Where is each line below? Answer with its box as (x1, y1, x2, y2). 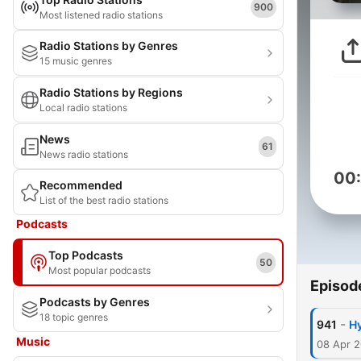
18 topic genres (39, 311, 108, 323)
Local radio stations (39, 102, 127, 114)
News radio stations (39, 148, 128, 160)
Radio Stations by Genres (39, 39, 178, 52)
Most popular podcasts (48, 264, 151, 276)
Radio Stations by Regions (39, 85, 183, 99)
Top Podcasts (48, 248, 123, 262)
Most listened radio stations (39, 9, 163, 21)
